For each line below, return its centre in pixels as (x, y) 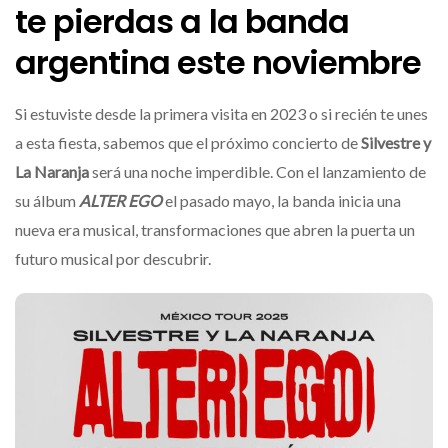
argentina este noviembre (218, 62)
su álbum (47, 200)
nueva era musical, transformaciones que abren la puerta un (215, 229)
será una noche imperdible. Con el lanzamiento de (259, 171)
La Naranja (53, 171)
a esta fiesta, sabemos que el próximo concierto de (188, 142)
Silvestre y (396, 142)
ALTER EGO (122, 200)
